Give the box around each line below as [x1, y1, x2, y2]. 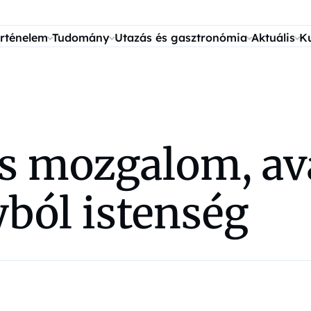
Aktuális [251, 31, 295, 44]
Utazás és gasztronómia [114, 31, 247, 44]
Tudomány [52, 31, 110, 44]
